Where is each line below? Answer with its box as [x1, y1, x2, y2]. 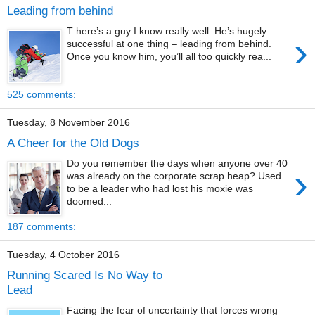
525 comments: [7, 88, 76, 100]
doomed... [67, 195, 112, 207]
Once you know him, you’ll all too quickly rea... [67, 51, 272, 62]
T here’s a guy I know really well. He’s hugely [67, 25, 267, 37]
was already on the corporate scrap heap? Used [67, 170, 282, 181]
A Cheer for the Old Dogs [7, 136, 139, 150]
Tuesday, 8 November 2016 [7, 117, 130, 129]
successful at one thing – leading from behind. [67, 38, 272, 49]
